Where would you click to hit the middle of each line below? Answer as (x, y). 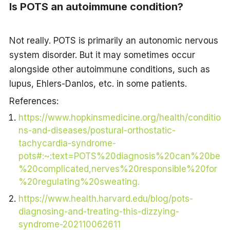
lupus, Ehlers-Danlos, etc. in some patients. (98, 83)
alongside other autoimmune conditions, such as (109, 69)
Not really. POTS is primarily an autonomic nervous (113, 40)
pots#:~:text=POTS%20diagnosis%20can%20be (119, 156)
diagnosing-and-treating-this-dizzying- (99, 211)
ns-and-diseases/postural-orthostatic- (97, 130)
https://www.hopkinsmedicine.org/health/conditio (119, 117)
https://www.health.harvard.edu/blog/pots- (106, 198)
